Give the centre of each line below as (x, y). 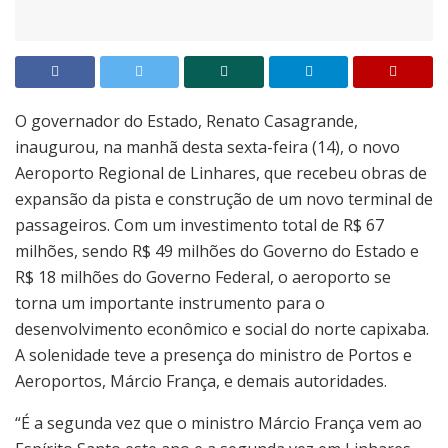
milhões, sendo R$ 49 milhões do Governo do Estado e (217, 250)
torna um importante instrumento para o (170, 302)
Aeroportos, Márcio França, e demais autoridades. (201, 380)
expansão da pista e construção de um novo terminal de (224, 198)
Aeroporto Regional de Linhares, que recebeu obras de (221, 172)
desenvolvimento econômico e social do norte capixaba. (222, 328)
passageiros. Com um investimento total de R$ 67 (199, 224)
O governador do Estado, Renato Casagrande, (186, 120)
